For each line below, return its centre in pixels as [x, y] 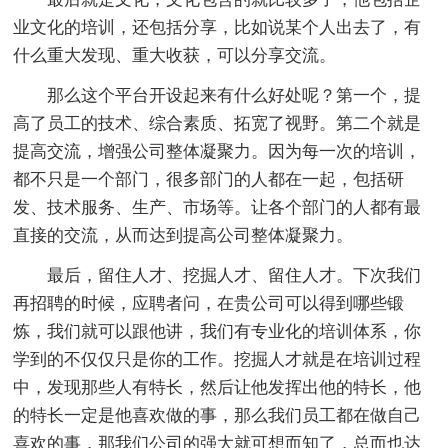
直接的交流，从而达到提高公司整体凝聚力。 [183, 235]
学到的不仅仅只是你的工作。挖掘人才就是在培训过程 [217, 359]
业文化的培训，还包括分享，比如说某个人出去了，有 [217, 27]
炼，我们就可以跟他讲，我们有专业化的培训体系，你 [217, 331]
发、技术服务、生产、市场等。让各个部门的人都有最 [217, 207]
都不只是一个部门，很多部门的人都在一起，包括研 [209, 179]
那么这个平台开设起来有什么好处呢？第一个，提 [217, 95]
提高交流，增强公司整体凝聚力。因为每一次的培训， [217, 151]
